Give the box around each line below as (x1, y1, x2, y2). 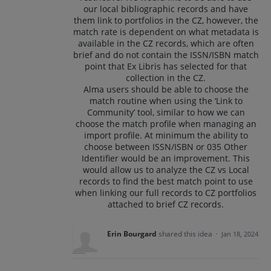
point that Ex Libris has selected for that (85, 60, 247, 72)
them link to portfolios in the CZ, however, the (73, 15, 258, 26)
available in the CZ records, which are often (77, 38, 254, 49)
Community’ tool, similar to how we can (87, 106, 245, 118)
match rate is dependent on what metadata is (73, 26, 259, 38)
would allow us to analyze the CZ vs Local (82, 164, 249, 175)
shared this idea (158, 229, 214, 239)
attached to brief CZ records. (108, 198, 224, 210)
